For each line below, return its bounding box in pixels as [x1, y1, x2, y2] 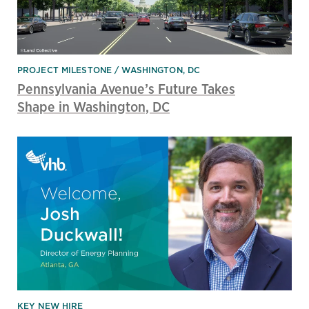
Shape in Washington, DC [17, 97, 170, 116]
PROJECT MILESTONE [17, 63, 112, 76]
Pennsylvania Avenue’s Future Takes [17, 79, 235, 98]
